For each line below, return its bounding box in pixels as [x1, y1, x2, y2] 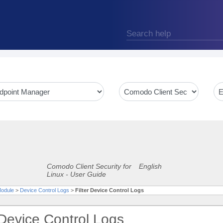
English [139, 162, 162, 170]
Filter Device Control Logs [75, 187, 144, 193]
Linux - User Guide [47, 170, 106, 178]
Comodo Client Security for [47, 162, 131, 170]
